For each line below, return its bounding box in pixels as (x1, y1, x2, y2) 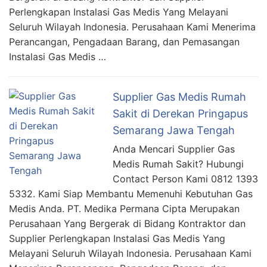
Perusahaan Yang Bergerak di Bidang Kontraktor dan (9, 218, 246, 229)
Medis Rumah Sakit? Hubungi (113, 158, 244, 170)
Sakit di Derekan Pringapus (113, 107, 248, 120)
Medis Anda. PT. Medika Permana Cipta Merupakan (9, 203, 240, 215)
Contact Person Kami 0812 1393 (113, 173, 258, 185)
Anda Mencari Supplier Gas (113, 143, 235, 155)
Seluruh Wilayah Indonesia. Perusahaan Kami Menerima (9, 21, 256, 33)
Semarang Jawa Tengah (113, 124, 235, 136)
